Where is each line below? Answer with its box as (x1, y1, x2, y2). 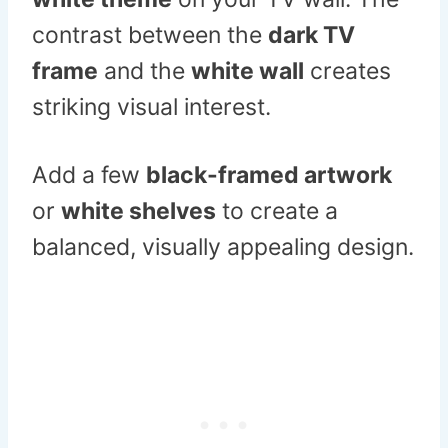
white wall (191, 57, 304, 86)
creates (304, 57, 391, 86)
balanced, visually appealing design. (32, 233, 414, 262)
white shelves (61, 197, 216, 226)
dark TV (268, 21, 355, 50)
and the (98, 57, 191, 86)
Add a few (32, 161, 146, 190)
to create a (216, 197, 338, 226)
